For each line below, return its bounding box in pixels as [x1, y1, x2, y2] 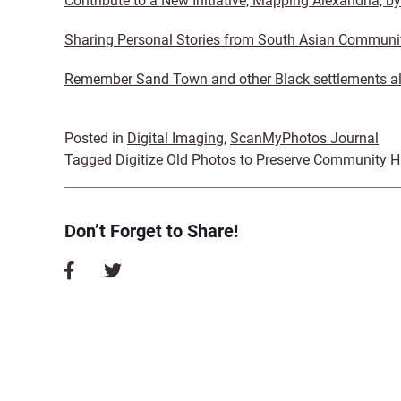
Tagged [64, 151, 115, 168]
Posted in [64, 130, 127, 147]
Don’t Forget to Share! [64, 220, 238, 242]
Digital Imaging [127, 130, 224, 147]
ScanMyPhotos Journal [230, 130, 379, 147]
